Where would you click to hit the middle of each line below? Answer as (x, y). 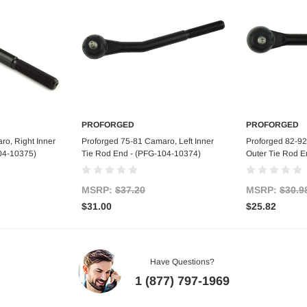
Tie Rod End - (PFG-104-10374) (141, 154)
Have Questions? (182, 262)
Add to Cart (153, 140)
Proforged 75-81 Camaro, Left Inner (148, 142)
